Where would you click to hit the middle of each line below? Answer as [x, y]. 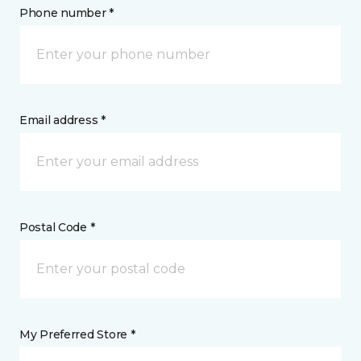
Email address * [62, 120]
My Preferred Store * [77, 334]
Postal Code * [57, 227]
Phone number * [67, 12]
